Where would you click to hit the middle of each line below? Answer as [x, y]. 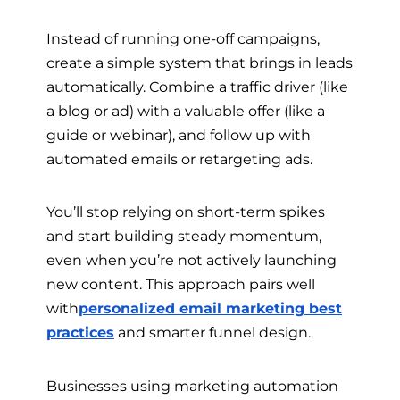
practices [80, 333]
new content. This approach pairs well [181, 284]
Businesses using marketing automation [192, 385]
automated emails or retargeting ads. [179, 158]
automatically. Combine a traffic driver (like [197, 86]
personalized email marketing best [210, 308]
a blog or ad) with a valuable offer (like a [186, 110]
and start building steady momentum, [184, 236]
